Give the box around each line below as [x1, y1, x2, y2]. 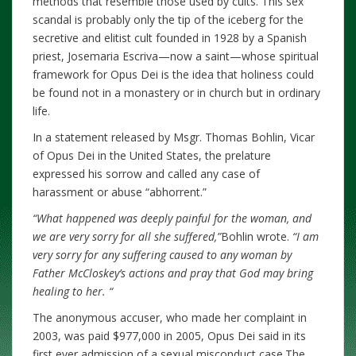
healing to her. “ [33, 283, 113, 299]
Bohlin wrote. [221, 228, 292, 244]
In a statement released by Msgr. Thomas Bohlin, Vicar [33, 129, 315, 145]
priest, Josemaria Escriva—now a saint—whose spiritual [33, 48, 319, 64]
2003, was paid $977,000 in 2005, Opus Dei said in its [33, 327, 306, 343]
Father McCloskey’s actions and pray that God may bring [33, 265, 313, 281]
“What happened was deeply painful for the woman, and [33, 210, 311, 226]
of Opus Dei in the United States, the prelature [33, 147, 271, 163]
